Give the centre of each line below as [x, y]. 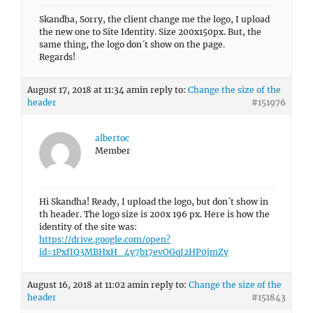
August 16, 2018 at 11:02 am [84, 285]
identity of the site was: [88, 227]
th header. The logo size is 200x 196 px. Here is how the [154, 214]
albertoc [112, 138]
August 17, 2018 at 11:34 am [83, 90]
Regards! [57, 57]
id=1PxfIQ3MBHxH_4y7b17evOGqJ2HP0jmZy [134, 252]
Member [113, 151]
